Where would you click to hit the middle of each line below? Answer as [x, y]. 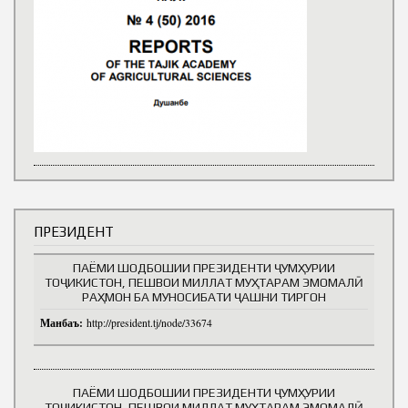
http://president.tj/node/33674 [149, 323]
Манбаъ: [63, 323]
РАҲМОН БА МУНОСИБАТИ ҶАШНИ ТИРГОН [204, 297]
